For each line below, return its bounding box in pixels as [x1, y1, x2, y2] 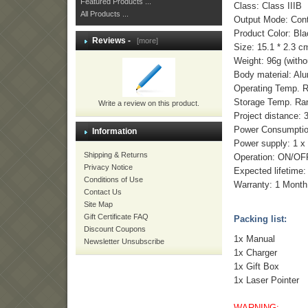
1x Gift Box [234, 261, 280, 272]
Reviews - [92, 36, 133, 45]
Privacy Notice [84, 163, 133, 171]
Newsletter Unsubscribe [84, 237, 164, 245]
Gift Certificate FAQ [84, 212, 148, 221]
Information [92, 126, 137, 136]
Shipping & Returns [84, 151, 148, 159]
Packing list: [234, 214, 287, 225]
